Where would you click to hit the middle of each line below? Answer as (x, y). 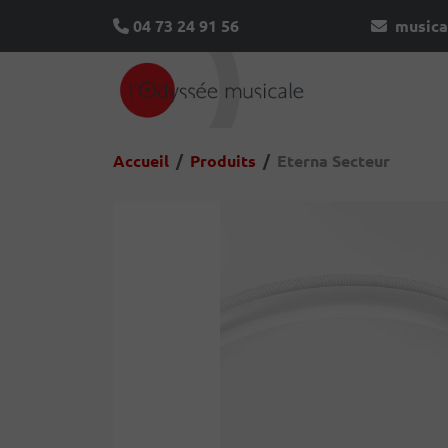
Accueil (140, 160)
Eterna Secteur (333, 160)
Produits (222, 160)
